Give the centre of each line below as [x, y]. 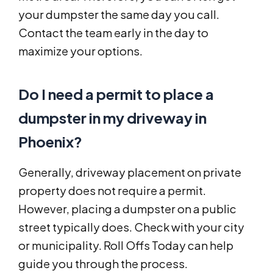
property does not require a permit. [112, 191]
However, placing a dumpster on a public [127, 209]
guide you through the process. [103, 264]
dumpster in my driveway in [112, 118]
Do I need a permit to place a [116, 94]
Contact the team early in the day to [113, 33]
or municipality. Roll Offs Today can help [126, 246]
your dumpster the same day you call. [119, 15]
